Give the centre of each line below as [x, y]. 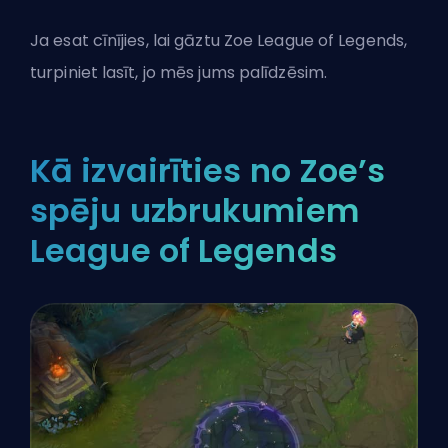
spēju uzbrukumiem [194, 211]
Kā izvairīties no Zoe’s [208, 171]
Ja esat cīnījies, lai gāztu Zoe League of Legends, [219, 41]
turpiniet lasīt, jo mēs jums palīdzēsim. [178, 73]
